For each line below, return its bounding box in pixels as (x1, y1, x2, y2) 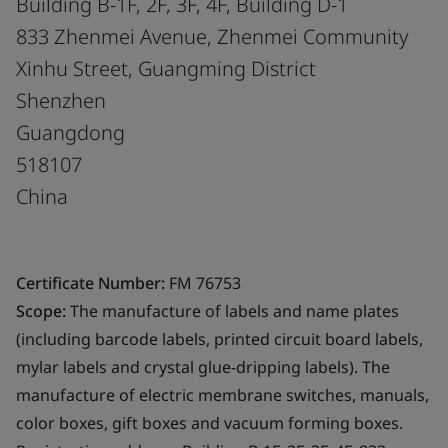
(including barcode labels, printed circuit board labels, (16, 327, 423, 350)
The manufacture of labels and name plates (66, 299, 399, 322)
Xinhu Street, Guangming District (16, 54, 316, 82)
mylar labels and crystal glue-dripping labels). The (16, 355, 390, 378)
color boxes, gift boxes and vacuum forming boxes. (16, 411, 403, 434)
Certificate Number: (16, 271, 165, 294)
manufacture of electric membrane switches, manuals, (16, 383, 429, 406)
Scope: (16, 299, 66, 322)
